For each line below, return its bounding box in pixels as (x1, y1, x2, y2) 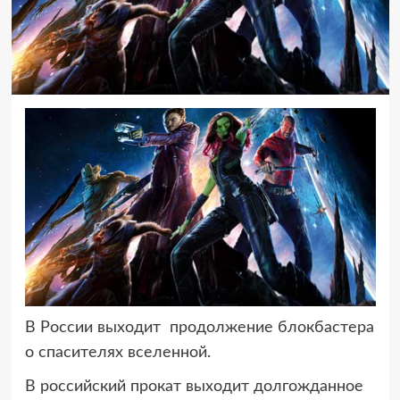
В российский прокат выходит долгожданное (24, 378, 363, 395)
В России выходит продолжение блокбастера (24, 319, 374, 336)
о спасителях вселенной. (24, 344, 211, 361)
